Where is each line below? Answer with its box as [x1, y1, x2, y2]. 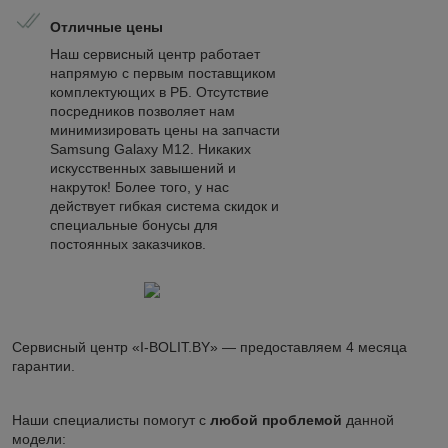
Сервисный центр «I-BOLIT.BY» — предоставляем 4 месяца [12, 338, 407, 355]
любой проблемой [210, 411, 342, 428]
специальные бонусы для [50, 216, 218, 233]
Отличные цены [50, 18, 163, 35]
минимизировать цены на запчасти [50, 121, 280, 138]
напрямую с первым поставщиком [50, 64, 276, 81]
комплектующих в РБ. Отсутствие [50, 83, 269, 100]
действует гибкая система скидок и [50, 197, 279, 214]
